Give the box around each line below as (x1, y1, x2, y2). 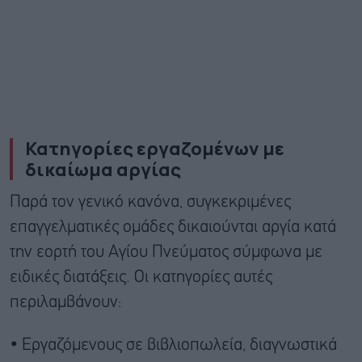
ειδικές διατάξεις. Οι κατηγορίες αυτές (10, 269, 272, 285)
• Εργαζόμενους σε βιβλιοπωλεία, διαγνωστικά (10, 337, 337, 353)
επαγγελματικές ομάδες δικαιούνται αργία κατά (10, 219, 336, 235)
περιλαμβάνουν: (10, 294, 121, 310)
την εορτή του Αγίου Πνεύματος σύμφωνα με (10, 244, 322, 260)
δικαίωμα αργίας (25, 157, 181, 182)
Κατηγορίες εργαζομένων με (25, 136, 284, 161)
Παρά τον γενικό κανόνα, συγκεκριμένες (10, 194, 291, 210)
